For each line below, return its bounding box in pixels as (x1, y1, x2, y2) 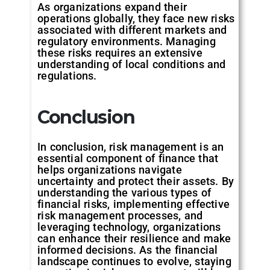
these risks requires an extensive (37, 46, 202, 59)
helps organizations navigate (37, 163, 182, 176)
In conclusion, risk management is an (37, 140, 224, 153)
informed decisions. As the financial (37, 243, 218, 256)
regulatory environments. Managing (37, 34, 216, 48)
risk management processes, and (37, 209, 203, 222)
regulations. (37, 69, 97, 82)
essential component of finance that (37, 151, 219, 165)
